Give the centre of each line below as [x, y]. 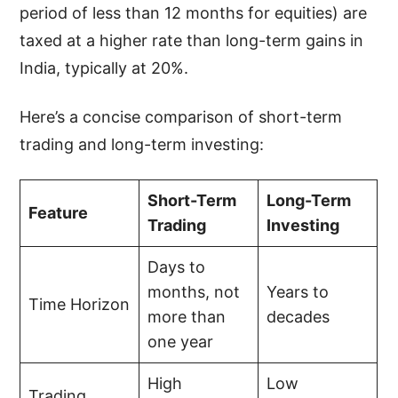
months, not [194, 291]
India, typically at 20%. [104, 68]
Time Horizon [80, 304]
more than [187, 316]
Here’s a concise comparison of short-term [181, 116]
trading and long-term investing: [142, 144]
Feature [59, 212]
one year [181, 341]
